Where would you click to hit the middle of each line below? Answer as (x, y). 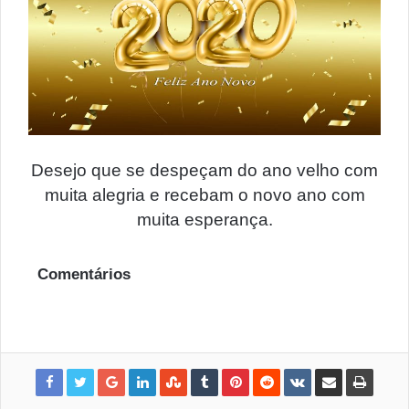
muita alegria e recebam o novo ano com (204, 194)
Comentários (84, 274)
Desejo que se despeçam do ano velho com (204, 170)
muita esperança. (204, 219)
